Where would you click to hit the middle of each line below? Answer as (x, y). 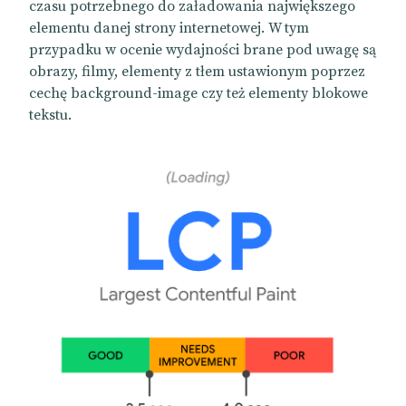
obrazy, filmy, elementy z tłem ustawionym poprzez (197, 72)
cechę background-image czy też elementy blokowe (198, 93)
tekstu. (50, 115)
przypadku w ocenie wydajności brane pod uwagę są (203, 50)
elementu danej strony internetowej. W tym (169, 28)
